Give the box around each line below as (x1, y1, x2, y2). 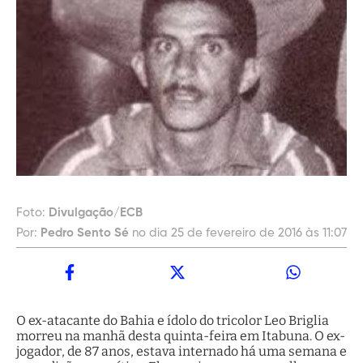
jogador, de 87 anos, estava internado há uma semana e (16, 344, 347, 360)
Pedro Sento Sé (41, 227, 129, 240)
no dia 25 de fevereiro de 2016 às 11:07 (132, 227, 347, 240)
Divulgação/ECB (49, 207, 143, 220)
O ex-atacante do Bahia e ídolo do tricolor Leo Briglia (16, 313, 329, 329)
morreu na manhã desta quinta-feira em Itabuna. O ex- (16, 328, 345, 344)
